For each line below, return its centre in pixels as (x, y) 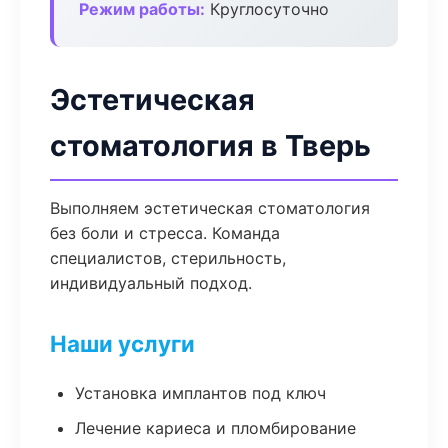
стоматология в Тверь (210, 145)
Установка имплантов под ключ (200, 393)
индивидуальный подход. (151, 283)
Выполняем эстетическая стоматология (210, 208)
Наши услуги (122, 343)
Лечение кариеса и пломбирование (215, 428)
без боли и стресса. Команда (165, 233)
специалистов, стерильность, (168, 258)
